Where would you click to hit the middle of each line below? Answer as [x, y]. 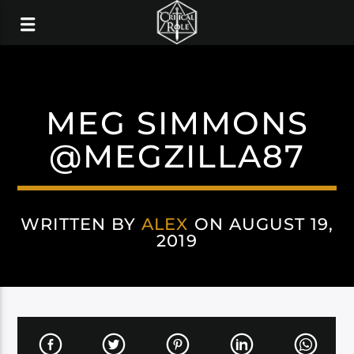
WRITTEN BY [81, 224]
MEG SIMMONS [177, 123]
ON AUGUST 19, [261, 224]
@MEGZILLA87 [177, 156]
